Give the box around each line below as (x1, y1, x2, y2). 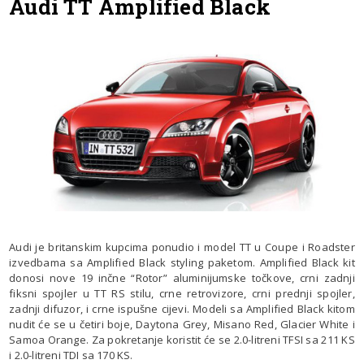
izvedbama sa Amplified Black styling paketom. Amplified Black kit (9, 254, 355, 270)
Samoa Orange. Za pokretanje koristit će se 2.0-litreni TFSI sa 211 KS (9, 331, 355, 347)
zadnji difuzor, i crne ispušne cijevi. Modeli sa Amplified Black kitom (9, 301, 355, 316)
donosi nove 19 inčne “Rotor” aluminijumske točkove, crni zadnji (9, 270, 355, 285)
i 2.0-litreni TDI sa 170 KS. (9, 347, 133, 362)
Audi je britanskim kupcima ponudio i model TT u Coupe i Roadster (9, 239, 355, 254)
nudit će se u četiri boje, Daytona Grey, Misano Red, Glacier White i (9, 316, 355, 331)
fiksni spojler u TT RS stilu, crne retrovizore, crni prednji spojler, (9, 285, 355, 301)
